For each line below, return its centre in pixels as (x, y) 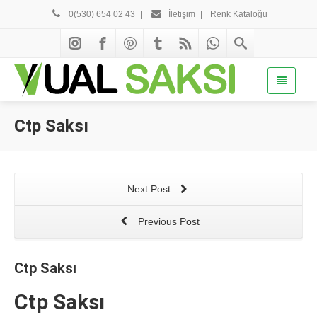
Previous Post (167, 221)
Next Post (150, 189)
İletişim (180, 14)
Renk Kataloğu (238, 14)
